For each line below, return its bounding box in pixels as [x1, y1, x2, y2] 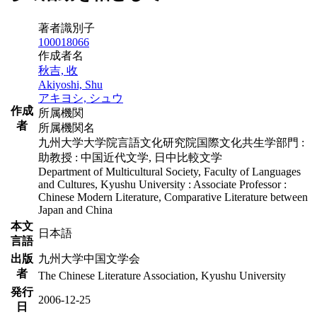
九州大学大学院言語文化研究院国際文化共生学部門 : [38, 136, 304, 149]
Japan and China [38, 203, 113, 216]
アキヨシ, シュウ [38, 91, 123, 104]
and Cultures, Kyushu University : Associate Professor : [38, 178, 287, 190]
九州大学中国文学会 [38, 252, 140, 265]
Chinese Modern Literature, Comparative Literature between [38, 190, 308, 203]
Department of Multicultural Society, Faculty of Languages [38, 165, 301, 178]
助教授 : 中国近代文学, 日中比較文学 [38, 151, 222, 163]
